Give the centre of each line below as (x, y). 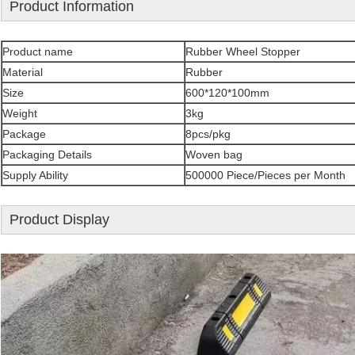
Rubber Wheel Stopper (243, 52)
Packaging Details (47, 155)
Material (23, 73)
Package (24, 134)
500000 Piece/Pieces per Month (265, 176)
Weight (20, 114)
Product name (38, 52)
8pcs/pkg (208, 134)
